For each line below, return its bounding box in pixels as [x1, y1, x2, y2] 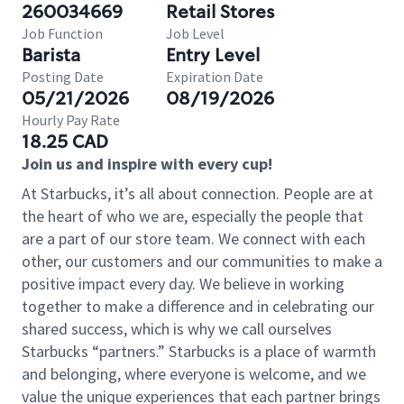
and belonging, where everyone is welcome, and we [22, 363, 366, 384]
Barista [22, 43, 80, 67]
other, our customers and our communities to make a [22, 251, 382, 271]
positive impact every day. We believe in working [22, 273, 344, 294]
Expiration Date [166, 68, 263, 86]
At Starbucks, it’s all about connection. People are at [22, 183, 373, 204]
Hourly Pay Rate [22, 111, 120, 129]
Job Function [22, 24, 103, 42]
